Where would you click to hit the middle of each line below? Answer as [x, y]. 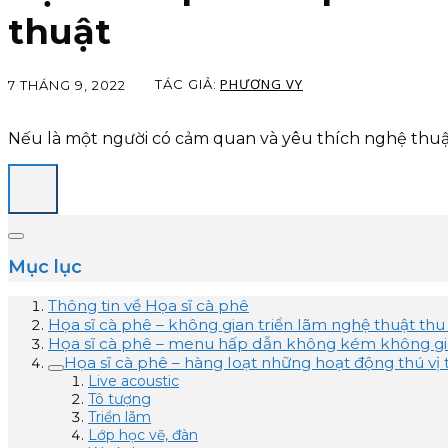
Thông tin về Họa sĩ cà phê [148, 305]
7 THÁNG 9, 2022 [67, 84]
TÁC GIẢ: [186, 84]
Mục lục [45, 267]
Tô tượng [119, 399]
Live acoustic [133, 381]
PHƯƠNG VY [261, 84]
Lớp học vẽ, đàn [143, 435]
